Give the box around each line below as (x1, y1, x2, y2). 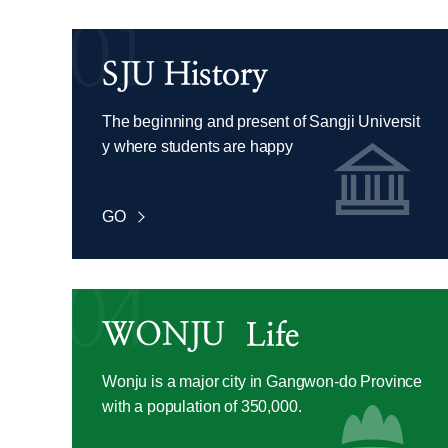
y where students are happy (102, 138, 293, 155)
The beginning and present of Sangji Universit (102, 113, 420, 130)
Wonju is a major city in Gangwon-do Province (102, 373, 423, 390)
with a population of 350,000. (102, 398, 302, 415)
